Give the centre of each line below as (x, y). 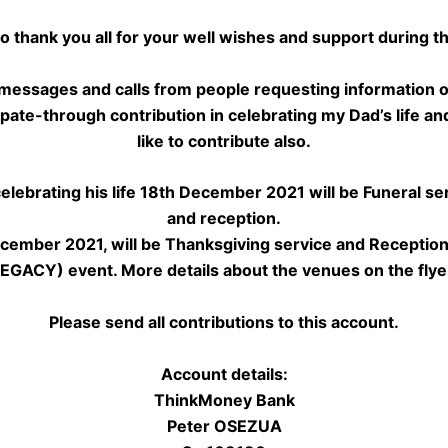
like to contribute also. (224, 140)
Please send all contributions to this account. (224, 321)
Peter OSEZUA (224, 425)
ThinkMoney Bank (224, 399)
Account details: (224, 373)
